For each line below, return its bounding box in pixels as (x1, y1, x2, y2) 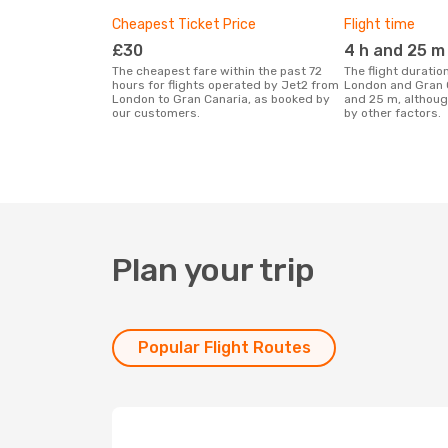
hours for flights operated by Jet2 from (112, 78, 339, 92)
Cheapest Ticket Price (112, 16, 256, 33)
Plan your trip (112, 251, 315, 289)
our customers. (112, 106, 200, 120)
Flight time (344, 16, 415, 33)
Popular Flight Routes (137, 338, 311, 357)
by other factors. (344, 106, 441, 120)
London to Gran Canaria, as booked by (112, 92, 330, 106)
